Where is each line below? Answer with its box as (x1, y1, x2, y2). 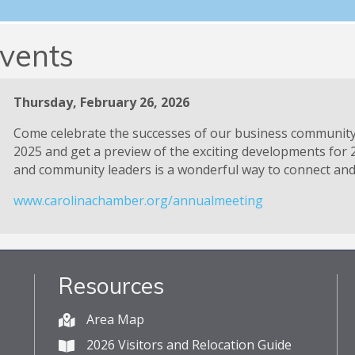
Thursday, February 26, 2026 (13, 94, 189, 112)
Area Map (86, 311, 145, 329)
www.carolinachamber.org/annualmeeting (13, 192, 263, 210)
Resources (59, 272, 165, 300)
